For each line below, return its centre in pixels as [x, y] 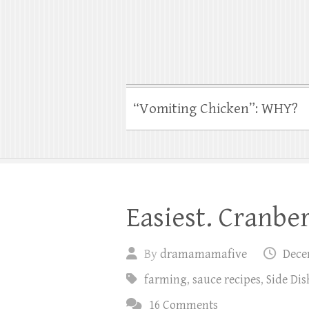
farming [166, 279]
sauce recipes [227, 279]
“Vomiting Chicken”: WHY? [216, 109]
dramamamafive [203, 254]
